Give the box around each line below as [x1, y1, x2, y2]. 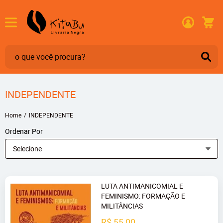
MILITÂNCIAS [101, 201, 143, 211]
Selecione [13, 144, 42, 153]
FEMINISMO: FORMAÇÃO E [101, 191, 186, 201]
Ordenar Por [5, 126, 43, 136]
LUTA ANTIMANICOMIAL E [101, 181, 184, 191]
